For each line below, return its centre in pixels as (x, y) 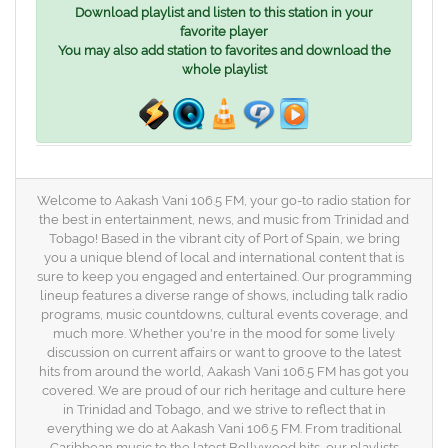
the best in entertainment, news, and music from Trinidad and (224, 219)
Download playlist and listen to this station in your (224, 12)
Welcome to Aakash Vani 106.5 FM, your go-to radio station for (224, 200)
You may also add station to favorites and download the (224, 50)
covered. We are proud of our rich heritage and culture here (224, 390)
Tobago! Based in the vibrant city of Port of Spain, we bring (224, 238)
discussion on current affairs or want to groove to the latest (224, 352)
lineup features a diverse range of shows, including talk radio (224, 295)
